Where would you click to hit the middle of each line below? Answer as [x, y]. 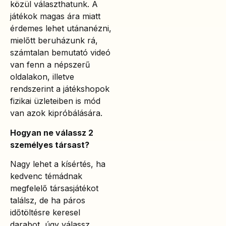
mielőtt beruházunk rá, [54, 41]
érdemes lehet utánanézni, [61, 29]
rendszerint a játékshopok [60, 89]
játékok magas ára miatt [55, 16]
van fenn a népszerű [50, 65]
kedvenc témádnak [46, 176]
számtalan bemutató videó [60, 53]
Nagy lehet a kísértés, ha [58, 164]
